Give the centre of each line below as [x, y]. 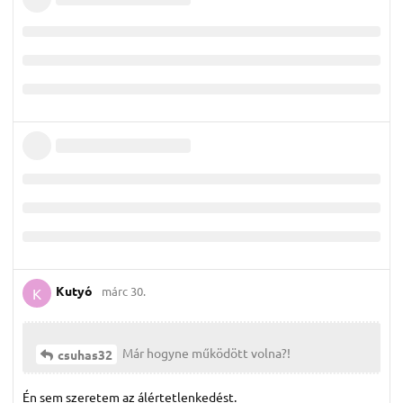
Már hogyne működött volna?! [205, 352]
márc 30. [124, 291]
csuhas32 [85, 354]
